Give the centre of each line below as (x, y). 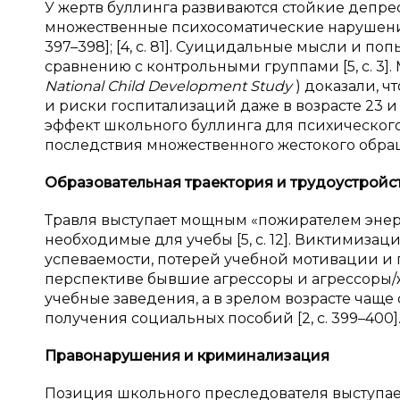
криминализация (263, 356)
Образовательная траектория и (167, 183)
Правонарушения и (121, 356)
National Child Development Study (170, 86)
